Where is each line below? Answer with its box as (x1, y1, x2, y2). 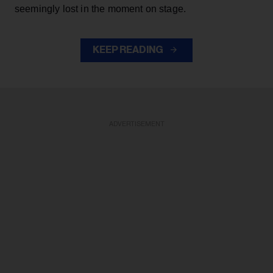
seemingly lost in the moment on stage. (15, 4, 186, 15)
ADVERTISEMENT (108, 121, 165, 128)
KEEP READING (93, 45, 165, 55)
